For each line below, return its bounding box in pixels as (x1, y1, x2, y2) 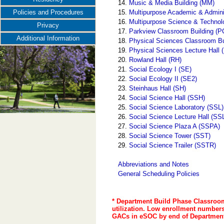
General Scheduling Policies (118, 169, 200, 177)
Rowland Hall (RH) (129, 55, 182, 63)
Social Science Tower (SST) (129, 131, 211, 139)
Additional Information (16, 34, 79, 42)
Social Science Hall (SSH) (129, 93, 205, 101)
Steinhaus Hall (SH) (129, 84, 186, 92)
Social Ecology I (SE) (129, 65, 192, 73)
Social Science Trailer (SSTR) (129, 141, 216, 149)
